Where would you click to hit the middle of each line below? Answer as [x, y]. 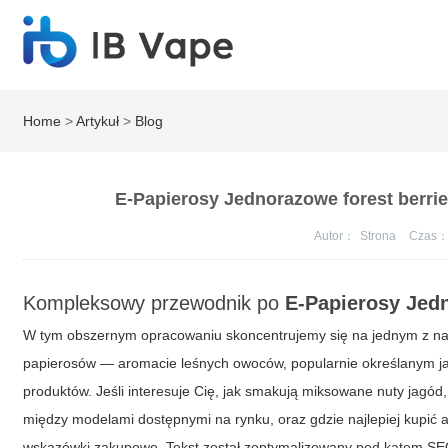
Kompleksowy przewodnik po [154, 303]
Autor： [335, 236]
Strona [380, 236]
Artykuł [98, 121]
